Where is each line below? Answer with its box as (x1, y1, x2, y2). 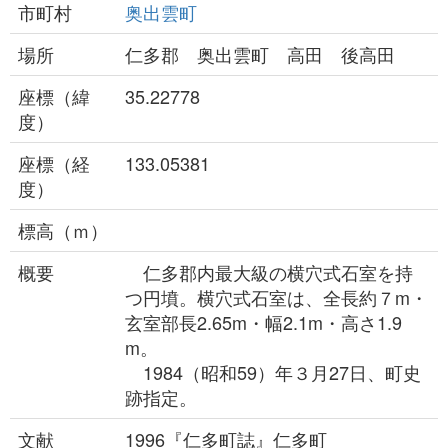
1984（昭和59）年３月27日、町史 (125, 359, 421, 385)
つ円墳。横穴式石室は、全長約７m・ (125, 284, 428, 310)
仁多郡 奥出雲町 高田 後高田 (125, 41, 395, 67)
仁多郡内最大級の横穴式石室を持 (125, 259, 413, 285)
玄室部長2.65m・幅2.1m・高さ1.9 (125, 309, 402, 335)
